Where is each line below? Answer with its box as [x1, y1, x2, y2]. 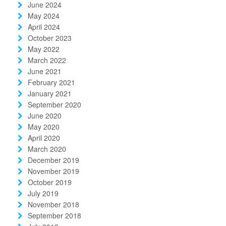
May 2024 [28, 10, 60, 21]
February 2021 [28, 77, 75, 87]
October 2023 [28, 32, 72, 43]
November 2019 [28, 165, 79, 176]
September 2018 [28, 210, 81, 220]
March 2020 [28, 143, 66, 154]
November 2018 [28, 199, 79, 209]
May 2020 [28, 121, 60, 132]
